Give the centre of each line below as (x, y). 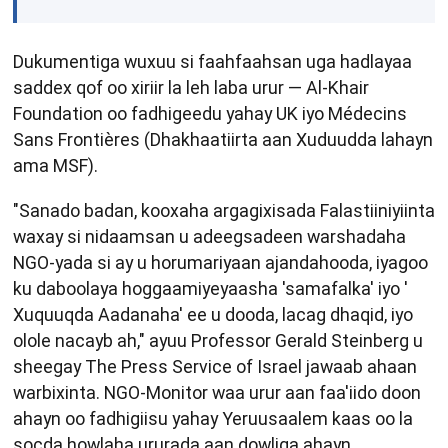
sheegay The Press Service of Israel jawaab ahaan (215, 367)
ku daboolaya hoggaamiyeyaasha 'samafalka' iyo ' (210, 289)
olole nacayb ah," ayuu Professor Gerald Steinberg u (218, 341)
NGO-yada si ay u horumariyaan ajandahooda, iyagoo (220, 263)
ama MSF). (55, 165)
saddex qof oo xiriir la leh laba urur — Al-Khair (191, 87)
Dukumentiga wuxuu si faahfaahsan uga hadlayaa (212, 61)
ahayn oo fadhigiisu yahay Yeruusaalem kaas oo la (213, 419)
